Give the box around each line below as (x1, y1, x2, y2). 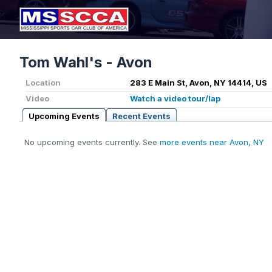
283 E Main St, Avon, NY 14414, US (130, 78, 267, 88)
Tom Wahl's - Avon (19, 53, 152, 72)
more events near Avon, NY (160, 137, 264, 148)
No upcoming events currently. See (24, 137, 160, 148)
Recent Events (112, 111, 171, 121)
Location (25, 78, 61, 88)
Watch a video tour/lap (130, 93, 220, 104)
